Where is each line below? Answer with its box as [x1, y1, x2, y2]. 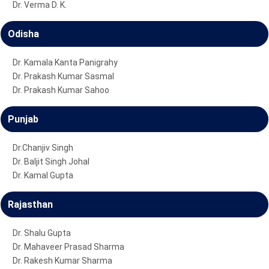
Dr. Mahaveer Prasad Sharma [13, 241, 124, 252]
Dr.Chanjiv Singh [13, 142, 73, 153]
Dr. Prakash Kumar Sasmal [13, 71, 114, 81]
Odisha [8, 28, 39, 40]
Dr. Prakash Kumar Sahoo [13, 85, 109, 95]
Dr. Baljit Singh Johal [13, 156, 89, 166]
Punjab [8, 113, 38, 125]
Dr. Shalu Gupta [13, 228, 71, 238]
